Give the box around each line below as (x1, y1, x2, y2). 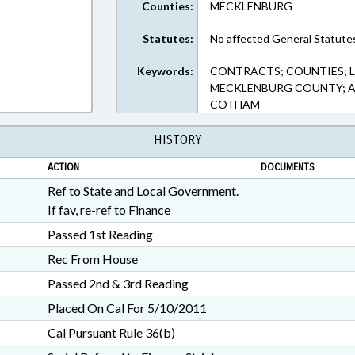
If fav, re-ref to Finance (47, 202, 170, 217)
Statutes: (143, 32, 194, 45)
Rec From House (47, 251, 138, 266)
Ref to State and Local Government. (47, 183, 239, 198)
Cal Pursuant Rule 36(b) (47, 325, 175, 340)
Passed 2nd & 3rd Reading (47, 276, 189, 291)
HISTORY (154, 132, 201, 147)
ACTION (47, 161, 79, 174)
